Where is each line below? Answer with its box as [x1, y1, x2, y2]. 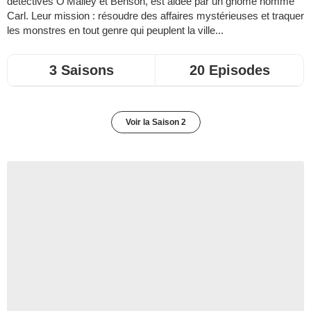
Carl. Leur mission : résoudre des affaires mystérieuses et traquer [7, 10, 304, 22]
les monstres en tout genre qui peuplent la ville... [7, 24, 224, 36]
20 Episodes [189, 62, 270, 78]
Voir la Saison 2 [125, 117, 186, 127]
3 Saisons [49, 62, 114, 78]
